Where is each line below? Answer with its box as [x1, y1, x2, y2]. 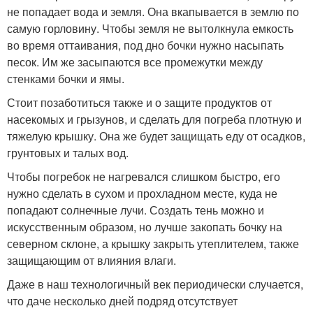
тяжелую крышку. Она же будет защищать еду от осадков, [7, 127, 305, 144]
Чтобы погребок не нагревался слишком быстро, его [7, 168, 280, 184]
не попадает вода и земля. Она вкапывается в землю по [7, 3, 299, 20]
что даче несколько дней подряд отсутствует [7, 292, 238, 309]
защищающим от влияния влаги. [7, 252, 176, 268]
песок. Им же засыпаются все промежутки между [7, 53, 263, 70]
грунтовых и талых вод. [7, 144, 129, 161]
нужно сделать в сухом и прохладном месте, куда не [7, 184, 277, 201]
